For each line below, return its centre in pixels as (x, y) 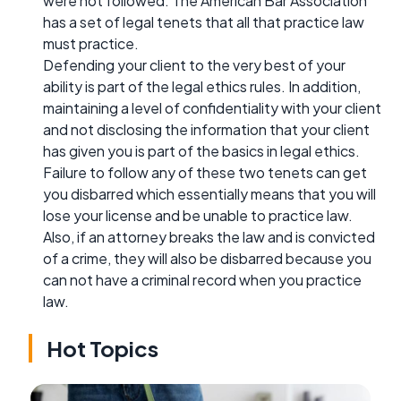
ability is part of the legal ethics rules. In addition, (202, 86)
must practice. (91, 43)
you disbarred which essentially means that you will (209, 193)
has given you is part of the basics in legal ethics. (201, 150)
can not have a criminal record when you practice (202, 279)
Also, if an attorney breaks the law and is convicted (209, 236)
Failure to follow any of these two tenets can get (205, 172)
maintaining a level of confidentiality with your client (212, 107)
